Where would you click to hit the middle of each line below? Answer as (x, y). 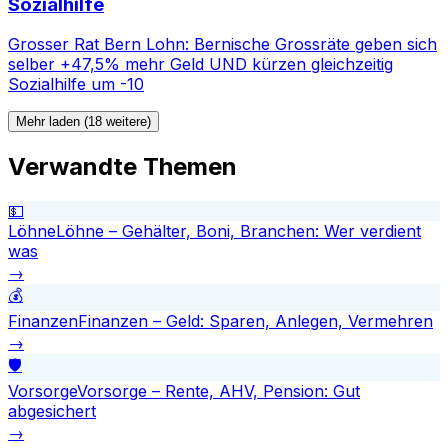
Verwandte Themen (122, 167)
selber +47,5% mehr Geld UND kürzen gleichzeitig (200, 64)
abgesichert (52, 411)
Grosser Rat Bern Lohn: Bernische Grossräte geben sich (222, 44)
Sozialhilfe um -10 (76, 84)
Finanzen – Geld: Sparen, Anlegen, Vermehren (255, 321)
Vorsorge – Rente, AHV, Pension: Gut (218, 391)
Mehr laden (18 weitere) (83, 122)
